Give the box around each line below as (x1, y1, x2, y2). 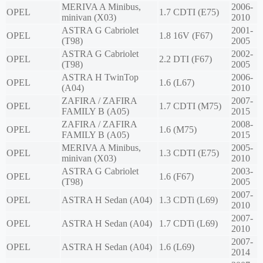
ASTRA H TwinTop (62, 72, 139, 83)
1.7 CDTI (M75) (159, 101, 221, 112)
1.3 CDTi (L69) (159, 195, 218, 205)
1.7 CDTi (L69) (159, 218, 218, 229)
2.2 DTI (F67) (159, 54, 212, 65)
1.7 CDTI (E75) (159, 7, 219, 18)
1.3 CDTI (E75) (159, 148, 219, 159)
